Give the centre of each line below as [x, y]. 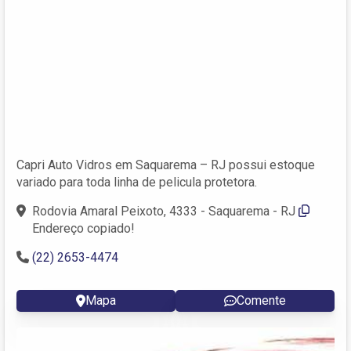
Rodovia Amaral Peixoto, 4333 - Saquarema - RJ [164, 211]
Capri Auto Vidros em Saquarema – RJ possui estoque [166, 165]
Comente [261, 300]
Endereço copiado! [83, 228]
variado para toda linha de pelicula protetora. [137, 182]
